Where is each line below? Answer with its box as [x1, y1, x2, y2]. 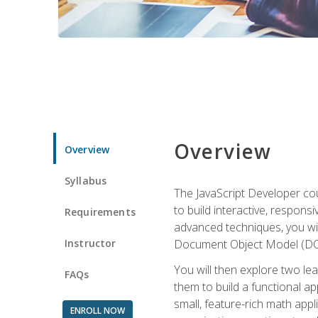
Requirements [65, 204, 136, 219]
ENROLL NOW [70, 304, 125, 317]
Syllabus [65, 173, 107, 187]
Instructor [65, 236, 116, 250]
